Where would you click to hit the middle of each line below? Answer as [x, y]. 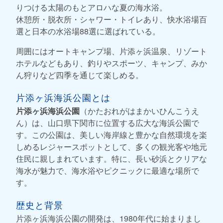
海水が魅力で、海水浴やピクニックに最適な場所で [108, 171]
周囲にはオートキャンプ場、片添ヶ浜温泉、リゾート [111, 51]
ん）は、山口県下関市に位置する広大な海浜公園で [108, 123]
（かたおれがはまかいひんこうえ [139, 111]
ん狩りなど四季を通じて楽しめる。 [80, 75]
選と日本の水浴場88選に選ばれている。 [88, 31]
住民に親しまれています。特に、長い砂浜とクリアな [111, 159]
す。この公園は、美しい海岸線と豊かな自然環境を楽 [111, 135]
